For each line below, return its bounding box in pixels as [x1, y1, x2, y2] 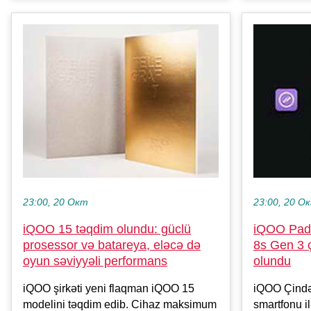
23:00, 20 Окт [23, 197, 88, 208]
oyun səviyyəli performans [23, 254, 167, 269]
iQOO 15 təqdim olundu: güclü [23, 222, 191, 237]
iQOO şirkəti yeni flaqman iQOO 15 [23, 283, 194, 295]
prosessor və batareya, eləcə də [23, 238, 201, 253]
